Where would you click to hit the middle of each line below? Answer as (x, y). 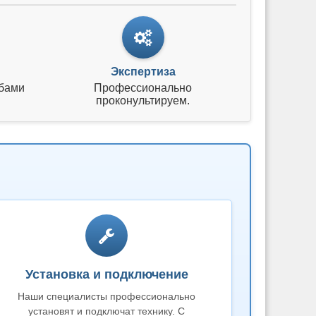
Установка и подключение (107, 274)
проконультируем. (143, 101)
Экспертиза (143, 72)
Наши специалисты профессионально (107, 296)
